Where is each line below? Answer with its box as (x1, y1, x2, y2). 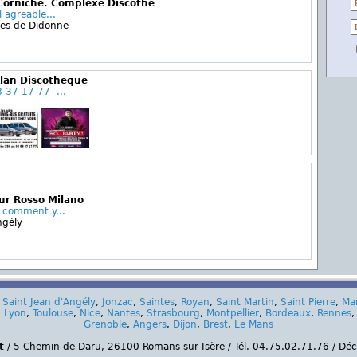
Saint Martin (216, 296, 274, 308)
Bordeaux (265, 308, 311, 319)
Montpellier (206, 308, 259, 319)
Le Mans (234, 319, 273, 330)
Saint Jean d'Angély (2, 296, 96, 308)
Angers (133, 319, 167, 330)
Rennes (317, 308, 351, 319)
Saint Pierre (280, 296, 335, 308)
